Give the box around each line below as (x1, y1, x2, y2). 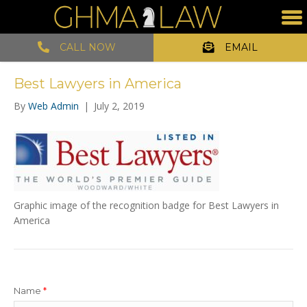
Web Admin (28, 99, 79, 113)
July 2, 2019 (94, 99, 145, 113)
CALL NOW (60, 41, 116, 54)
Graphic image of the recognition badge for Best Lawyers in (14, 199, 279, 212)
